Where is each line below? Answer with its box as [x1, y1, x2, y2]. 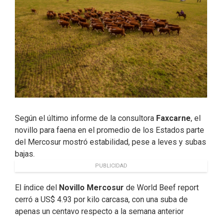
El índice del [15, 183, 59, 192]
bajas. [15, 149, 35, 159]
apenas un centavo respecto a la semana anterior [15, 207, 184, 216]
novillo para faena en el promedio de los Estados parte [15, 125, 204, 135]
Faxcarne [156, 113, 191, 123]
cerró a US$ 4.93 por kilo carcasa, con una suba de [15, 195, 188, 204]
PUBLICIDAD [95, 163, 127, 169]
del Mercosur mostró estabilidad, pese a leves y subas [15, 137, 206, 147]
